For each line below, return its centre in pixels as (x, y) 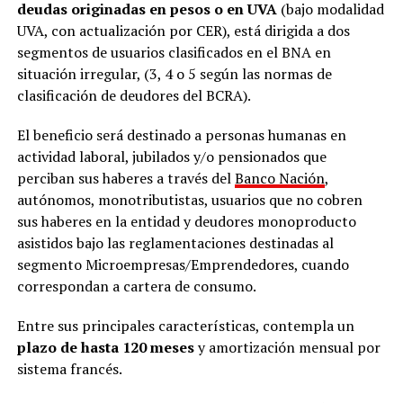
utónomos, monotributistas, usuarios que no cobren (193, 199)
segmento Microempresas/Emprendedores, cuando (183, 264)
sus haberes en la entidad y (103, 221)
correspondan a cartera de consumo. (136, 286)
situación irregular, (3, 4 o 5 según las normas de (174, 73)
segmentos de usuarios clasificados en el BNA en (174, 52)
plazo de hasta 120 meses (105, 347)
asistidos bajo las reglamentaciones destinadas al (175, 242)
